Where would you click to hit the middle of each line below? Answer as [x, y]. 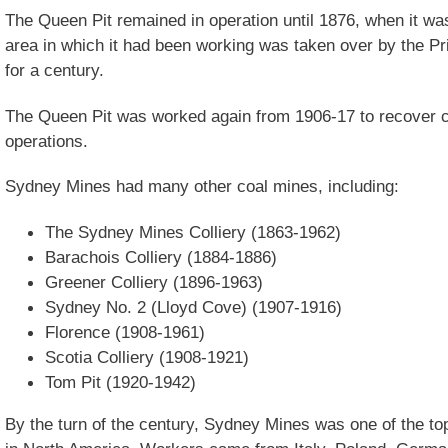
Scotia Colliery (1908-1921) [147, 356]
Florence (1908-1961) [125, 331]
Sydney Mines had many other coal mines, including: [202, 186]
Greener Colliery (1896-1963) [154, 281]
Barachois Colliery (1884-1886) [161, 256]
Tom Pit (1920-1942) [120, 381]
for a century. [54, 69]
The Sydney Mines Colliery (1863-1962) [193, 231]
